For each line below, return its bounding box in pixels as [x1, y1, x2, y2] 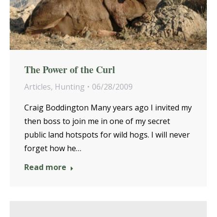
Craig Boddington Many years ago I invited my [24, 102, 192, 113]
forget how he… [24, 143, 81, 154]
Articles [24, 81, 51, 93]
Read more [24, 162, 66, 173]
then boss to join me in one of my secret [24, 116, 170, 127]
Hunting [55, 81, 85, 93]
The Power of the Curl [24, 62, 115, 77]
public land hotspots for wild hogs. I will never [24, 129, 190, 140]
